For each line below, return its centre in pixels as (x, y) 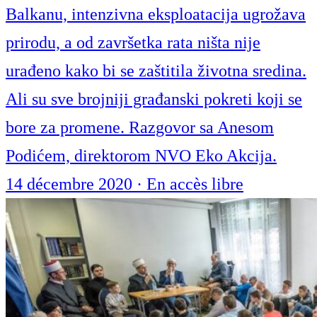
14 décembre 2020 (71, 184)
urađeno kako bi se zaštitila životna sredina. (156, 71)
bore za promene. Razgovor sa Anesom (140, 128)
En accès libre (195, 184)
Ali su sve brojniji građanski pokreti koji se (154, 99)
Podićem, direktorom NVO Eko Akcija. (141, 156)
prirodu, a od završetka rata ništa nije (133, 43)
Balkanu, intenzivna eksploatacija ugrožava (156, 15)
